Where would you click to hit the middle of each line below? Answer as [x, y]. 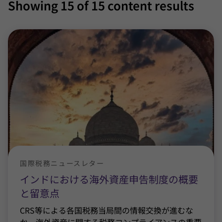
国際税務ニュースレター [62, 163]
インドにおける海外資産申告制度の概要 [109, 179]
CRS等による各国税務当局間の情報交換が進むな [107, 210]
